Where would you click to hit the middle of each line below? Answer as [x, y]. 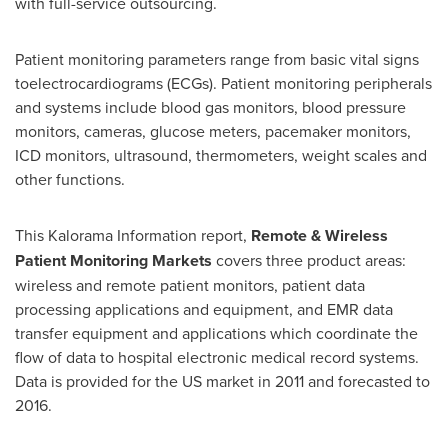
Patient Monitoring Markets [113, 260]
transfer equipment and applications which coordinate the [216, 333]
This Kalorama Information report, [133, 235]
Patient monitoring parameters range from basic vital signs [217, 59]
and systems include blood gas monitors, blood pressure [210, 107]
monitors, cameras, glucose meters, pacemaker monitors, [213, 131]
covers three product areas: [309, 260]
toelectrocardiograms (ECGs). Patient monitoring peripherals [223, 83]
